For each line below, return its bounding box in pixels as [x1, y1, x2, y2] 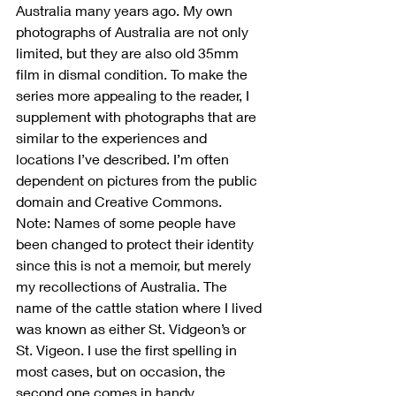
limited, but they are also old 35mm [16, 43, 242, 61]
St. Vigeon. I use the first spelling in [16, 340, 240, 358]
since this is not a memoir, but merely [16, 255, 255, 273]
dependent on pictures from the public [16, 171, 261, 188]
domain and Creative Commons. [16, 192, 222, 209]
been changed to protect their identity [16, 234, 257, 252]
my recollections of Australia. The [16, 277, 231, 294]
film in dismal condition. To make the [16, 65, 251, 82]
